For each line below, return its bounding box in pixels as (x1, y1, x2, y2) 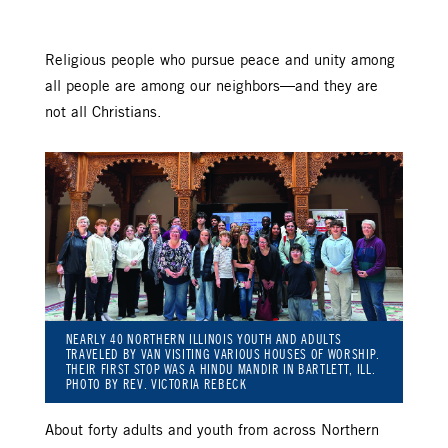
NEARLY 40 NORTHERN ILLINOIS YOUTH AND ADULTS (65, 331, 342, 347)
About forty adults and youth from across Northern (45, 422, 379, 439)
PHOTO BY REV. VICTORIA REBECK (65, 376, 247, 392)
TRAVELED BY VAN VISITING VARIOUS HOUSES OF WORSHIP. (65, 346, 380, 362)
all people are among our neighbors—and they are (45, 78, 378, 95)
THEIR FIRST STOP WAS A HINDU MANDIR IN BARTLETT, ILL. (65, 361, 376, 377)
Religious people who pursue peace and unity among (45, 52, 395, 69)
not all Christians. (45, 104, 167, 121)
